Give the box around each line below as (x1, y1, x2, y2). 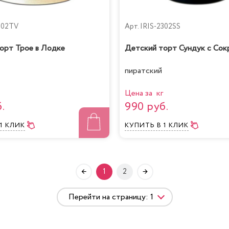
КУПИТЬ (125, 121, 157, 131)
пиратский (125, 65, 162, 77)
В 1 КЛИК (157, 121, 189, 131)
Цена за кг (125, 87, 163, 100)
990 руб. (125, 99, 168, 116)
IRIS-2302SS (140, 21, 180, 32)
